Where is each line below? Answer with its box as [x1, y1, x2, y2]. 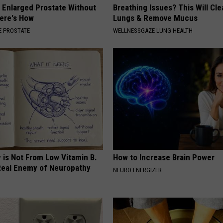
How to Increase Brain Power [113, 152, 215, 163]
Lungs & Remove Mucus [113, 13, 198, 23]
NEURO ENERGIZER [113, 166, 162, 174]
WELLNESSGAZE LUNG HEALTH [113, 27, 193, 35]
